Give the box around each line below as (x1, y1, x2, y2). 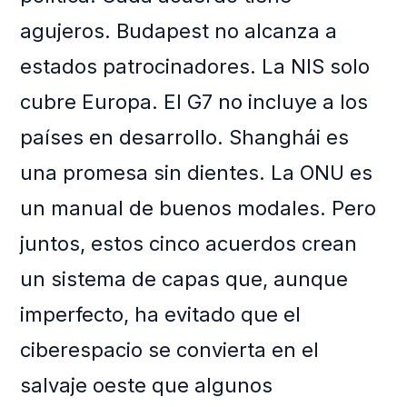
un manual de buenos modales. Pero (20, 196, 377, 221)
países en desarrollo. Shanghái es (20, 125, 350, 150)
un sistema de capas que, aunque (20, 267, 349, 292)
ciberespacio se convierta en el (20, 338, 320, 362)
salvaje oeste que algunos (20, 373, 273, 398)
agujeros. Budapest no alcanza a (20, 19, 338, 44)
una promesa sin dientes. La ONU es (20, 161, 373, 185)
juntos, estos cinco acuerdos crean (20, 232, 358, 256)
